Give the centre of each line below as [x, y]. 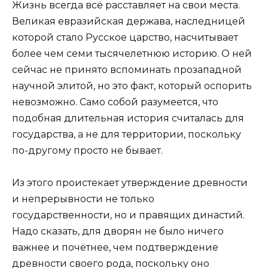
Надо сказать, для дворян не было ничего [118, 232]
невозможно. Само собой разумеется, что [115, 102]
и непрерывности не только [83, 199]
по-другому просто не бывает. [87, 150]
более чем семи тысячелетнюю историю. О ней [132, 53]
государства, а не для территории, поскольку [127, 134]
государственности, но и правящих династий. [128, 215]
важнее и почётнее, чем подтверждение [115, 248]
